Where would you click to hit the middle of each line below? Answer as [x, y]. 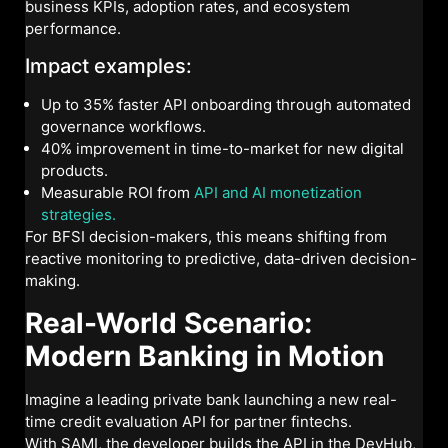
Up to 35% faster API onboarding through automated [226, 105]
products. [74, 171]
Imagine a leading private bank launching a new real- [211, 399]
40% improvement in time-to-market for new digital [222, 149]
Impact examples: [108, 66]
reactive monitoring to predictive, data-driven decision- [221, 259]
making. [52, 281]
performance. [73, 28]
